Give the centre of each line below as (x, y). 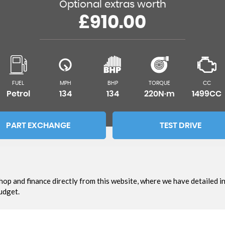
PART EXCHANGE (38, 126)
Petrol (18, 94)
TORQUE (160, 83)
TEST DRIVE (180, 126)
